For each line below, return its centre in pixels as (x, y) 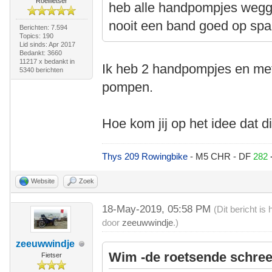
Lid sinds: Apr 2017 (47, 44)
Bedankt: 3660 (40, 53)
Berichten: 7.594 (43, 27)
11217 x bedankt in (47, 61)
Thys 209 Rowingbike (146, 156)
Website (43, 181)
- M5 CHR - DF (222, 156)
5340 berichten (41, 70)
